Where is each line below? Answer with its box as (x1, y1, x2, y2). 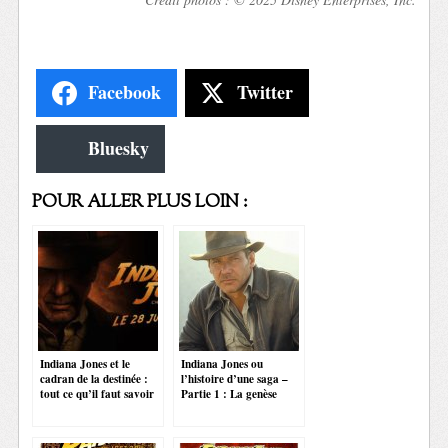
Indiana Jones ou (181, 354, 264, 372)
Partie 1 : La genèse (181, 384, 278, 402)
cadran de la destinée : (40, 369, 149, 387)
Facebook (88, 79, 162, 106)
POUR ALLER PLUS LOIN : (32, 189, 249, 215)
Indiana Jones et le (40, 354, 131, 372)
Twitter (237, 79, 294, 106)
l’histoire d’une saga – (181, 369, 289, 387)
